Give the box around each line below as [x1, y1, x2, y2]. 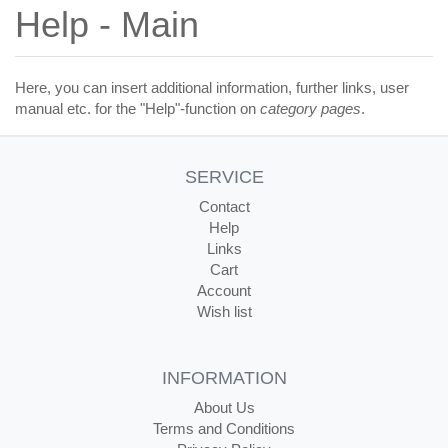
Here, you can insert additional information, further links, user [15, 79, 409, 96]
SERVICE [184, 167, 264, 187]
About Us [193, 399, 255, 416]
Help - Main [15, 4, 199, 45]
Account [197, 282, 251, 299]
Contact [198, 198, 250, 215]
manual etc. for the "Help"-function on [15, 100, 260, 117]
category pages [260, 100, 361, 117]
